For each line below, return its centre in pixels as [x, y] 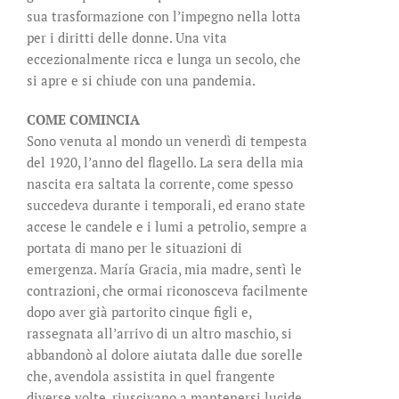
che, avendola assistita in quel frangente [151, 376]
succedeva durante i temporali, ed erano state [166, 205]
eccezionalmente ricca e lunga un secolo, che [164, 59]
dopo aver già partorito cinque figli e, [139, 312]
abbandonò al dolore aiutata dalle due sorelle [165, 355]
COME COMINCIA [83, 120]
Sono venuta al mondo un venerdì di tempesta [167, 141]
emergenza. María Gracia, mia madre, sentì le [164, 269]
